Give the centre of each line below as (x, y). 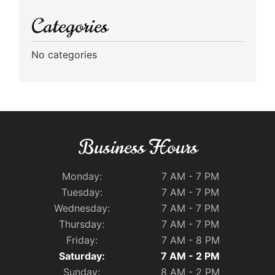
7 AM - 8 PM (190, 240)
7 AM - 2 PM (190, 256)
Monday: (82, 176)
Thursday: (82, 224)
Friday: (82, 240)
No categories (64, 54)
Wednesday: (82, 208)
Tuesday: (82, 192)
